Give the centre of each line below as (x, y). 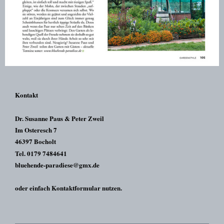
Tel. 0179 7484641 (41, 153)
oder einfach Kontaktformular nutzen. (68, 188)
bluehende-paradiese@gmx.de (57, 164)
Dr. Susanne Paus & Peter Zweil (59, 118)
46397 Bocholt (35, 141)
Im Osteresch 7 (36, 130)
